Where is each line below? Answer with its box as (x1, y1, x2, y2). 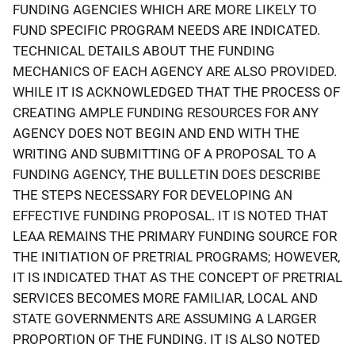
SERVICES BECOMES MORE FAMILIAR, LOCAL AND (13, 289, 318, 306)
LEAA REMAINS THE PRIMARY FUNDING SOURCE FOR (13, 227, 337, 244)
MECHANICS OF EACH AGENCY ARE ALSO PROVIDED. (13, 63, 337, 79)
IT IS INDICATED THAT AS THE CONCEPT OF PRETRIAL (13, 269, 342, 285)
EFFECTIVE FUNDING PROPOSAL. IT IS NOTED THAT (13, 207, 328, 223)
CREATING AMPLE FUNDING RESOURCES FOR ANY (13, 104, 319, 120)
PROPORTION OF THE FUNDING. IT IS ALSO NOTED (13, 330, 320, 347)
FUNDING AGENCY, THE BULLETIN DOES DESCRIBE (13, 166, 321, 182)
